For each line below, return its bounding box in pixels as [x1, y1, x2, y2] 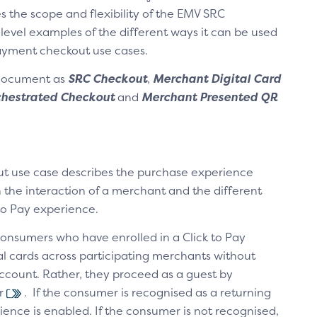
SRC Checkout [68, 71, 147, 86]
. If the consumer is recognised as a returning [21, 284, 271, 300]
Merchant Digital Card [153, 71, 281, 86]
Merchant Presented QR [142, 89, 277, 105]
